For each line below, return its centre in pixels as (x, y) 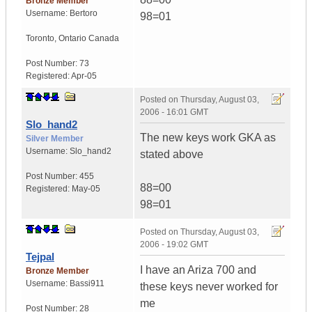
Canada (104, 39)
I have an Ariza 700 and (198, 270)
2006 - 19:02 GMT (174, 245)
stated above (172, 155)
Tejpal (40, 257)
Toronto (40, 39)
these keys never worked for (209, 287)
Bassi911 (87, 284)
